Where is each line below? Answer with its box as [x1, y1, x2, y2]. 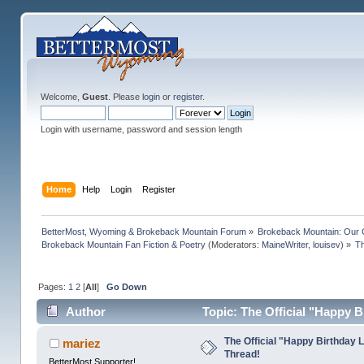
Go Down [106, 281, 147, 292]
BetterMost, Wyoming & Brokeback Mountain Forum [41, 226, 246, 236]
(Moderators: [205, 239, 262, 249]
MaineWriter [261, 239, 308, 249]
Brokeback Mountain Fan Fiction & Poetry [41, 239, 206, 249]
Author [65, 305, 106, 319]
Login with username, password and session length [40, 124, 242, 134]
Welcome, [40, 92, 82, 102]
